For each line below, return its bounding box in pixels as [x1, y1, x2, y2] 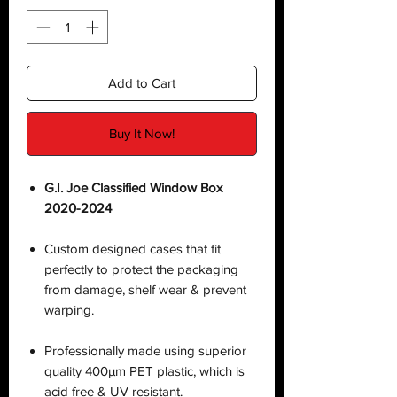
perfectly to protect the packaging [44, 261, 238, 276]
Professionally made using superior [44, 342, 246, 358]
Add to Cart [108, 74, 175, 90]
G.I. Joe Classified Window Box [44, 179, 222, 195]
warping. [44, 301, 94, 317]
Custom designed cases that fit [44, 240, 221, 256]
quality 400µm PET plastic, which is [44, 362, 245, 378]
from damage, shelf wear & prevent [44, 281, 246, 297]
